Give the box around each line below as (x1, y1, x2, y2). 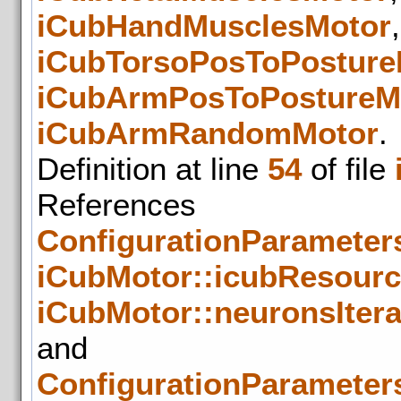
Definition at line (37, 150, 268, 186)
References (37, 186, 196, 222)
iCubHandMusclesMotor (37, 7, 391, 43)
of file (302, 150, 395, 186)
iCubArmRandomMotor (37, 115, 379, 150)
